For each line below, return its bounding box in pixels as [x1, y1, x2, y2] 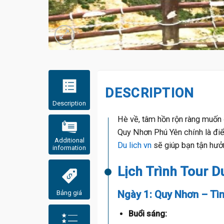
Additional [54, 136, 84, 144]
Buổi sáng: [128, 209, 167, 219]
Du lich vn [117, 140, 152, 150]
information [52, 144, 86, 152]
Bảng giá [56, 189, 82, 197]
